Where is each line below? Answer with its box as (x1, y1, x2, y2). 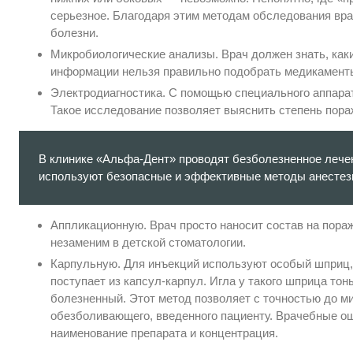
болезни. (50, 25, 98, 39)
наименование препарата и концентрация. (50, 325, 278, 340)
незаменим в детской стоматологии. (50, 235, 246, 249)
